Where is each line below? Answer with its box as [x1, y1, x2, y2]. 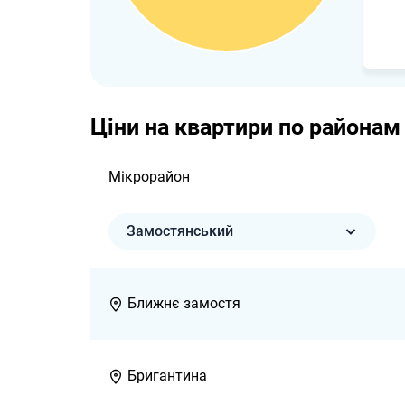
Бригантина [127, 367, 207, 385]
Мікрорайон [108, 168, 190, 186]
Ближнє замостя [127, 295, 240, 313]
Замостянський [127, 222, 233, 240]
